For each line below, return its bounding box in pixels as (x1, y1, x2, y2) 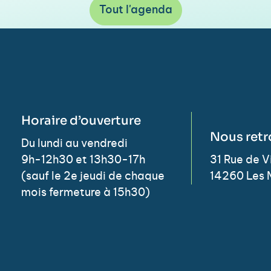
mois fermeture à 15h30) (21, 187, 150, 198)
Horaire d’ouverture (21, 113, 141, 128)
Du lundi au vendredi (21, 138, 128, 149)
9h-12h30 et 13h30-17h (21, 154, 145, 166)
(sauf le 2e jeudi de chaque (21, 171, 165, 182)
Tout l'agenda (99, 5, 172, 16)
